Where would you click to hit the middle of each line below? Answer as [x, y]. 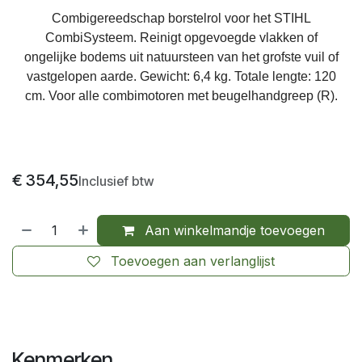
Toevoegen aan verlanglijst [193, 261]
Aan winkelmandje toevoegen [233, 230]
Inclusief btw [116, 181]
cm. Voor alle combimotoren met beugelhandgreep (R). [181, 95]
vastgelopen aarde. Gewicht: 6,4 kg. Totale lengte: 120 [181, 76]
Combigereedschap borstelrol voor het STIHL [181, 18]
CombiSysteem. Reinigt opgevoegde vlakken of [181, 37]
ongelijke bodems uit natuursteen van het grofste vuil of [181, 57]
